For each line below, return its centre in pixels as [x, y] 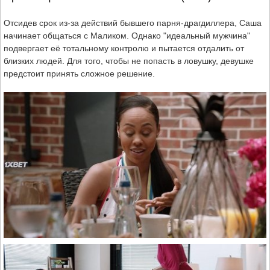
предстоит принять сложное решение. [79, 74]
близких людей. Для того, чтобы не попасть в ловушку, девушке [129, 61]
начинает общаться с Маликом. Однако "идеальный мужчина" [127, 36]
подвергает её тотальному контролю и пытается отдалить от [124, 49]
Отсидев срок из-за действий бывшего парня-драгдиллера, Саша [133, 23]
